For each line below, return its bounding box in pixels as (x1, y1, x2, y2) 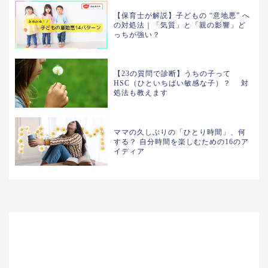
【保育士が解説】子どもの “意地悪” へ (114, 11, 251, 20)
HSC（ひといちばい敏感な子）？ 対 (114, 79, 249, 88)
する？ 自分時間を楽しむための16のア (114, 137, 249, 146)
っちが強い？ (114, 30, 161, 39)
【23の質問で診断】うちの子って (114, 69, 232, 78)
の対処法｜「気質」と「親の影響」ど (114, 20, 246, 29)
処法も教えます (114, 89, 169, 98)
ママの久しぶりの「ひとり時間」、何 (114, 127, 246, 136)
